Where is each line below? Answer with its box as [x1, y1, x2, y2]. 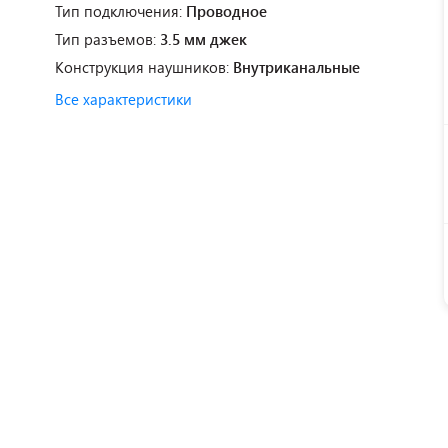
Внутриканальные [233, 57, 360, 77]
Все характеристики [55, 89, 192, 109]
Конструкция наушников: [55, 57, 233, 77]
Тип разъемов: [55, 29, 160, 49]
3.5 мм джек [160, 29, 247, 49]
